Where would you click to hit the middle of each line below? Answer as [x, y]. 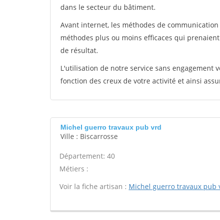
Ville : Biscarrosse [89, 136]
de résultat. [79, 50]
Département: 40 [87, 156]
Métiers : [74, 169]
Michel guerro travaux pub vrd [111, 127]
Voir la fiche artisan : [94, 186]
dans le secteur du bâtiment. [108, 7]
